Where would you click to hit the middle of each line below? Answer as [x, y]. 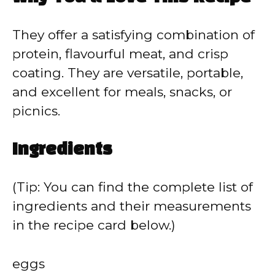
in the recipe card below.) [94, 225]
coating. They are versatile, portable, [128, 72]
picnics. [36, 110]
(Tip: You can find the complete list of [133, 187]
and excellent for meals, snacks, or [122, 91]
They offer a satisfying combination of [134, 34]
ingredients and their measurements [132, 206]
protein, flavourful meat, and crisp [120, 53]
